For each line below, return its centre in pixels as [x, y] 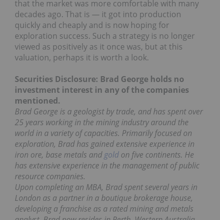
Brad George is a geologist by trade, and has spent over [109, 112]
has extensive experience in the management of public [107, 166]
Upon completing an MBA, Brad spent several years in [106, 187]
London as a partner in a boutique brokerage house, [104, 198]
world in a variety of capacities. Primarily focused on [103, 133]
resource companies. [50, 177]
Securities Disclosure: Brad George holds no [99, 79]
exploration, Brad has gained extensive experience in [105, 144]
